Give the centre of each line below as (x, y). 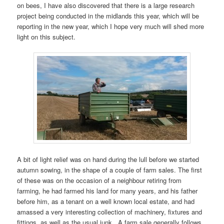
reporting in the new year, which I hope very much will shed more (111, 26)
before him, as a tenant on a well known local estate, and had (106, 201)
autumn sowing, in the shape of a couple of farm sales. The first (110, 169)
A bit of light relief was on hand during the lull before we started (108, 159)
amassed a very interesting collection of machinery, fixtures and (110, 211)
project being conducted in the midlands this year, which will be (108, 15)
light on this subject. (46, 36)
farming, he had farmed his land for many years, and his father (107, 190)
